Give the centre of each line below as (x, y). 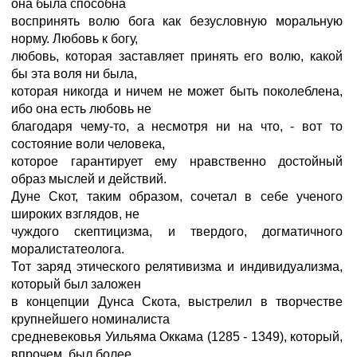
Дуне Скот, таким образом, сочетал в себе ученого (177, 196)
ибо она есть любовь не (81, 109)
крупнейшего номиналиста (90, 319)
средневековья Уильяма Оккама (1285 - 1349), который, (177, 337)
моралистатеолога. (68, 249)
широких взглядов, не (75, 214)
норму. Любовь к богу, (75, 39)
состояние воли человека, (88, 144)
